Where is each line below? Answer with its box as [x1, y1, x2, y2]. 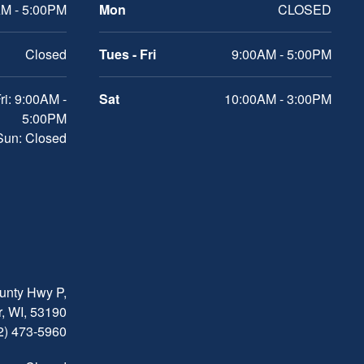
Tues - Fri [99, 45, 156, 64]
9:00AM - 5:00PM [232, 45, 331, 64]
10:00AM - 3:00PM [224, 89, 331, 109]
